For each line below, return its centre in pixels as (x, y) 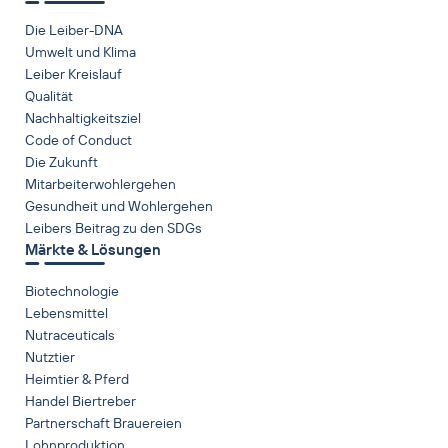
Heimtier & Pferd (77, 379)
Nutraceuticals (70, 335)
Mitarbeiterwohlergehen (100, 184)
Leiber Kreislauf (73, 74)
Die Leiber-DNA (74, 30)
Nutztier (50, 357)
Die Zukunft (61, 162)
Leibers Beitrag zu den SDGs (113, 228)
